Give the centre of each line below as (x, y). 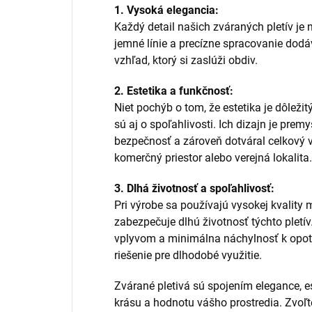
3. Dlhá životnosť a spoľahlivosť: (194, 188)
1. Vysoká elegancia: (166, 10)
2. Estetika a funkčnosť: (174, 91)
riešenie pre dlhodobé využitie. (188, 255)
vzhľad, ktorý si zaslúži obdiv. (186, 60)
